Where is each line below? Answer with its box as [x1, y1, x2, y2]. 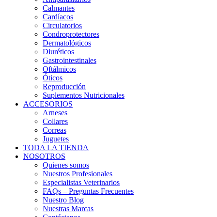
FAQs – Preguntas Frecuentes [43, 187, 134, 195]
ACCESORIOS [23, 100, 73, 108]
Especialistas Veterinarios [43, 178, 120, 186]
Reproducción [43, 82, 86, 91]
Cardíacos [43, 13, 73, 21]
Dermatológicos [43, 39, 91, 47]
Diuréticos [43, 47, 74, 56]
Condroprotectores [43, 30, 99, 38]
